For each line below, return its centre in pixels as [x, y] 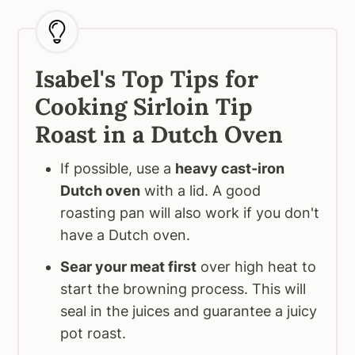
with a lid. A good [201, 191]
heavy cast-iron [230, 169]
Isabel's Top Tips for [147, 79]
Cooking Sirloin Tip [144, 107]
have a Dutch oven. [126, 235]
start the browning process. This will [183, 289]
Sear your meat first [129, 267]
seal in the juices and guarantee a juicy [189, 311]
